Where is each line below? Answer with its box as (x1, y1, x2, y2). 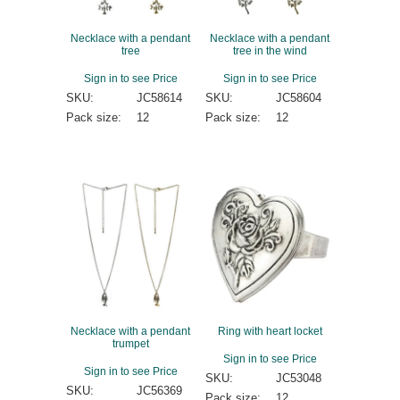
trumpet (112, 337, 149, 349)
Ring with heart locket (217, 324, 322, 337)
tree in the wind (232, 45, 307, 57)
